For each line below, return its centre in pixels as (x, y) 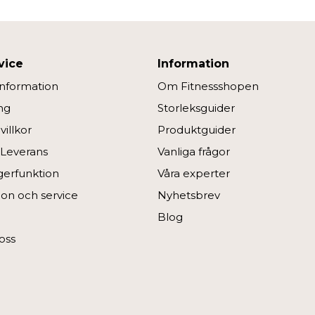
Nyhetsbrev (189, 195)
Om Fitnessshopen (208, 86)
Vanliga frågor (194, 151)
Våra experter (194, 173)
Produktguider (197, 129)
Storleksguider (196, 108)
